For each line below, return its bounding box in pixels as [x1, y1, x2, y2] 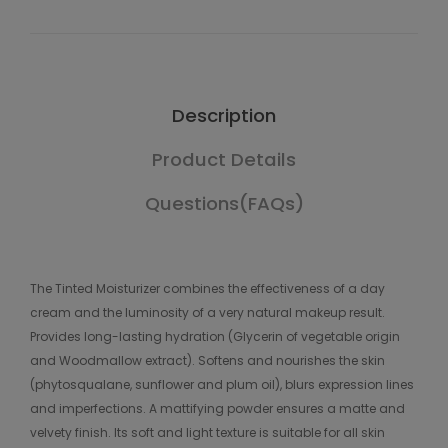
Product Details [152, 147, 296, 172]
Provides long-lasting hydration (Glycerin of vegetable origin [30, 328, 400, 345]
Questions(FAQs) [144, 191, 304, 216]
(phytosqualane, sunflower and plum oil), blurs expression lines [30, 376, 414, 393]
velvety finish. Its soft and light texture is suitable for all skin [30, 424, 385, 441]
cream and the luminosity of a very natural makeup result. [30, 304, 385, 321]
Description [172, 103, 276, 128]
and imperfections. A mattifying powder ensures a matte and [30, 400, 405, 417]
